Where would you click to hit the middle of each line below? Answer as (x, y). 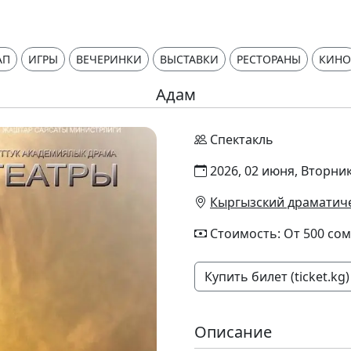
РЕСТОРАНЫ (269, 59)
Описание (233, 332)
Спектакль (242, 139)
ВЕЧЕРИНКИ (109, 59)
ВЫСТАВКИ (189, 59)
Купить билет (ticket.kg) (277, 277)
